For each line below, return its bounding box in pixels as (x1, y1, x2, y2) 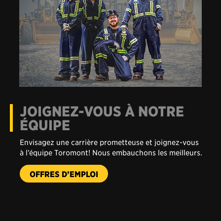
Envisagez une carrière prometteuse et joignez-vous (20, 114, 199, 124)
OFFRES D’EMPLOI (30, 146, 98, 156)
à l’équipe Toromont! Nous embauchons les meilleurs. (20, 124, 202, 134)
